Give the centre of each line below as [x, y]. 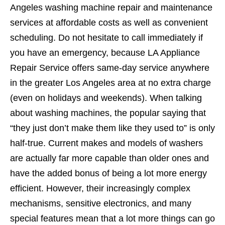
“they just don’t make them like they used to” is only [113, 128]
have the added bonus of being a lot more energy [108, 174]
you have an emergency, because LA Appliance [105, 53]
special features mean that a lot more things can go [113, 219]
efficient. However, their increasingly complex [100, 189]
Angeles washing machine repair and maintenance [111, 8]
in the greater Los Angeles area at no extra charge [110, 83]
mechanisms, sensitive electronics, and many [101, 204]
